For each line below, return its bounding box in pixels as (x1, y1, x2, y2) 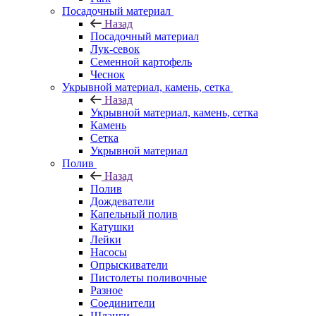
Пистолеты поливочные (90, 271, 207, 284)
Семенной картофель (90, 55, 192, 68)
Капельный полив (90, 207, 178, 220)
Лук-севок (90, 42, 140, 55)
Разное (90, 284, 123, 296)
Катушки (90, 220, 134, 233)
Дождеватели (90, 195, 154, 207)
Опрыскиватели (90, 258, 168, 271)
